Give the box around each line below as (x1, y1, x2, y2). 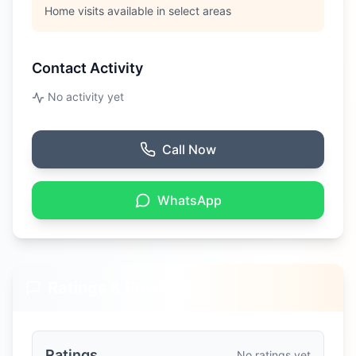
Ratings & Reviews (48, 278, 190, 297)
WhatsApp (157, 192, 222, 208)
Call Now (162, 141, 216, 157)
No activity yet (48, 90, 124, 103)
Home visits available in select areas (44, 4, 231, 17)
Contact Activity (32, 60, 143, 76)
